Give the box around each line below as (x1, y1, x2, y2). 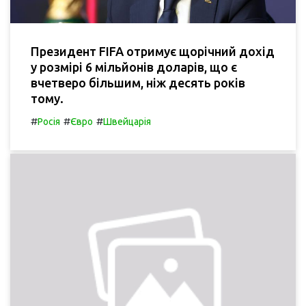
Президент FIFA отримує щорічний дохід (31, 44, 275, 59)
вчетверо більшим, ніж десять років (31, 76, 245, 90)
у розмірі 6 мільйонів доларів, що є (31, 60, 237, 74)
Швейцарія (103, 116, 151, 128)
